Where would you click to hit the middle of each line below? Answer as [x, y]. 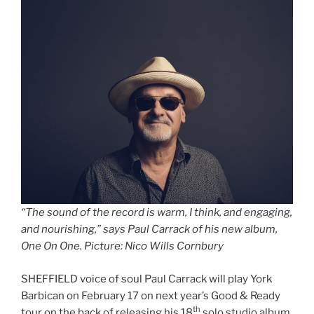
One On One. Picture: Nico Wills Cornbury [122, 246]
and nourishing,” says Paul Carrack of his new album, [149, 230]
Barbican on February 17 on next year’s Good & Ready [151, 295]
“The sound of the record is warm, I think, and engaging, [157, 213]
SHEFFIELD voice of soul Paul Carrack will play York [146, 279]
